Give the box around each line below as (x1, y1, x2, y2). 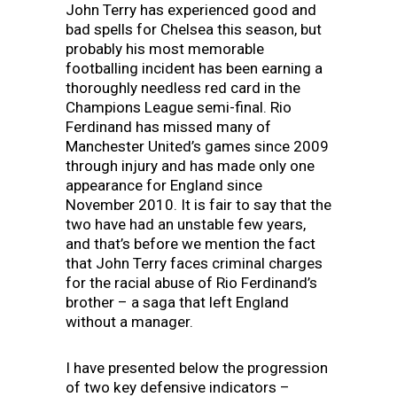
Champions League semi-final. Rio (66, 97, 292, 116)
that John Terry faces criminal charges (66, 253, 323, 272)
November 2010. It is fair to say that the (66, 195, 331, 214)
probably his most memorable (66, 39, 264, 58)
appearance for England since (66, 175, 262, 194)
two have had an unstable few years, (66, 214, 306, 233)
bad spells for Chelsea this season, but (66, 19, 322, 38)
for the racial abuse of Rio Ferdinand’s (66, 273, 317, 292)
